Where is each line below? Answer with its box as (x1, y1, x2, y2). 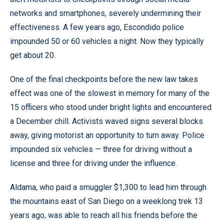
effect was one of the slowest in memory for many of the (10, 88, 209, 98)
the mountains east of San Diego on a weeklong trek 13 (10, 196, 203, 206)
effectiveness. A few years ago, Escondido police (10, 22, 184, 32)
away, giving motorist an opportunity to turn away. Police (10, 130, 204, 140)
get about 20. (10, 50, 55, 60)
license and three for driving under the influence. (10, 158, 177, 168)
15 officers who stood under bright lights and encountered (10, 102, 211, 112)
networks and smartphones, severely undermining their (10, 8, 201, 18)
